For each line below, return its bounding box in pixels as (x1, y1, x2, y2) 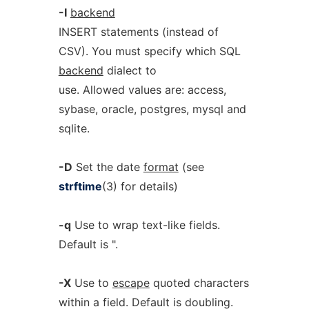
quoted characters (149, 276, 249, 290)
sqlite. (58, 121, 90, 135)
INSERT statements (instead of (58, 25, 219, 39)
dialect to (103, 63, 157, 77)
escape (112, 276, 150, 290)
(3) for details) (101, 179, 178, 193)
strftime (58, 179, 102, 193)
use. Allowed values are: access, (58, 83, 226, 97)
